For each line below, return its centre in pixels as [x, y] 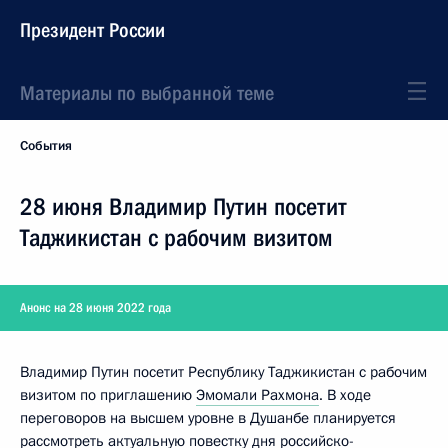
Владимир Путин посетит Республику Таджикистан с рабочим [223, 372]
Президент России [92, 30]
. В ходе [345, 395]
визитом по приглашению [108, 395]
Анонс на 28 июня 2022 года [95, 307]
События [46, 146]
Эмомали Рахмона [257, 395]
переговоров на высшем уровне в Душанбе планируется [208, 418]
